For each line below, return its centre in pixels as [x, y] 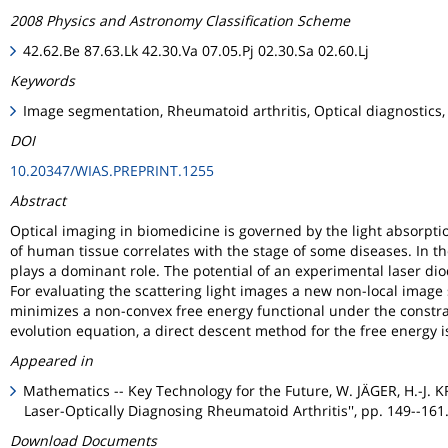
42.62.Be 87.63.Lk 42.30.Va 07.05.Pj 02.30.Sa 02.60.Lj [196, 50]
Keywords [42, 80]
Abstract [38, 200]
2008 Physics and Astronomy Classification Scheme [180, 20]
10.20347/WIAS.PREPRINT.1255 [112, 170]
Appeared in [51, 360]
